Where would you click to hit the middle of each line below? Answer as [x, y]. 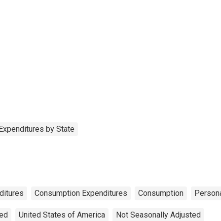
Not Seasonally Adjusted [158, 215]
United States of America [62, 215]
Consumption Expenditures [81, 193]
